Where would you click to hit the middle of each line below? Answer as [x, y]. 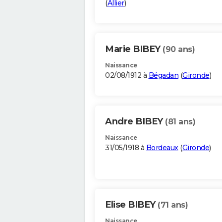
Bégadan [163, 76]
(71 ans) [173, 205]
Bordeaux [162, 148]
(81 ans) [180, 122]
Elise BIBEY [131, 205]
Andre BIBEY [135, 122]
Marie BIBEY [134, 49]
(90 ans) [179, 50]
